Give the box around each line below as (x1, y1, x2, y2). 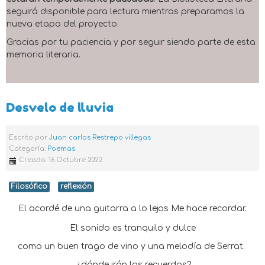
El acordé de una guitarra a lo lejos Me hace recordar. (18, 204, 247, 213)
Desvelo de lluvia (6, 99, 114, 115)
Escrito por (9, 134, 49, 141)
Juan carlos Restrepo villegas (49, 134, 151, 141)
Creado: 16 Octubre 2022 (19, 156, 103, 164)
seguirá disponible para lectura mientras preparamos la (7, 7, 244, 16)
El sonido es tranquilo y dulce (67, 224, 198, 232)
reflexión (60, 183, 92, 190)
